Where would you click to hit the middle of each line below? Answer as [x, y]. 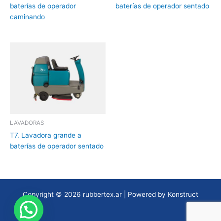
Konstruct [183, 194]
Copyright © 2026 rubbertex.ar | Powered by [95, 194]
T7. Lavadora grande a [46, 135]
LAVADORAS [27, 123]
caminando [27, 17]
